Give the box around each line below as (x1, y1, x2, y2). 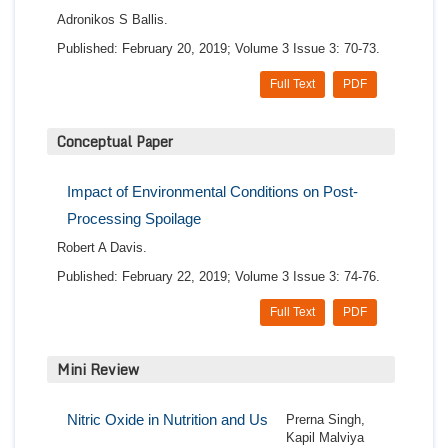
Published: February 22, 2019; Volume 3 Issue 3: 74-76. (57, 269, 380, 285)
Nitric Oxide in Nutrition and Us (67, 411, 268, 429)
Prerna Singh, (286, 412, 365, 428)
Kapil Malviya (286, 430, 364, 446)
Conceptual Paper (57, 130, 173, 154)
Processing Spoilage (67, 210, 201, 228)
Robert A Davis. (57, 240, 147, 256)
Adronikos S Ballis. (57, 12, 168, 28)
